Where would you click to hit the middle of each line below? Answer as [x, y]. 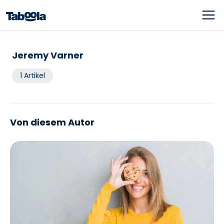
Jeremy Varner [48, 55]
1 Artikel [32, 75]
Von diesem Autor [52, 122]
